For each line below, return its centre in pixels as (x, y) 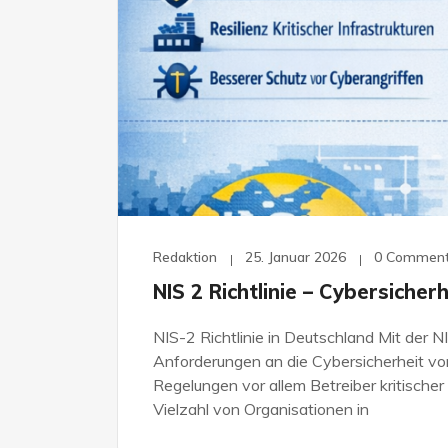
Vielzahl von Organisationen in (261, 408)
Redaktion (185, 256)
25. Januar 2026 (295, 256)
